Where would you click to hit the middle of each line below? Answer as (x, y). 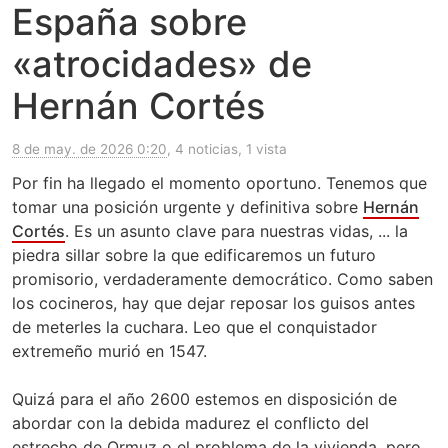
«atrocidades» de (162, 64)
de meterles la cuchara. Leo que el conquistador (194, 327)
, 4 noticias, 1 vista (227, 149)
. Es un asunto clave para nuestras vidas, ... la (236, 231)
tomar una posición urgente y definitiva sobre (187, 207)
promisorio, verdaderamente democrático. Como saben (222, 279)
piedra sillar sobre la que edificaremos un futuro (194, 255)
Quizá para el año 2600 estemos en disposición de (204, 399)
